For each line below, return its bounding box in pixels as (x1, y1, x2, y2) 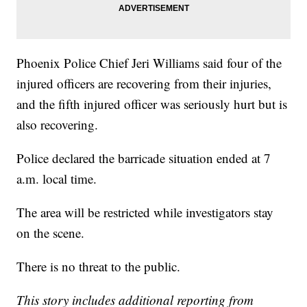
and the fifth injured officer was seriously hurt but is (16, 95, 288, 113)
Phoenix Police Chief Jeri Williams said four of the (16, 54, 282, 72)
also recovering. (16, 116, 99, 134)
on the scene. (16, 224, 85, 242)
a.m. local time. (16, 170, 97, 188)
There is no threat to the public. (16, 258, 181, 275)
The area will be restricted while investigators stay (16, 204, 274, 221)
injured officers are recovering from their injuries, (16, 75, 272, 93)
